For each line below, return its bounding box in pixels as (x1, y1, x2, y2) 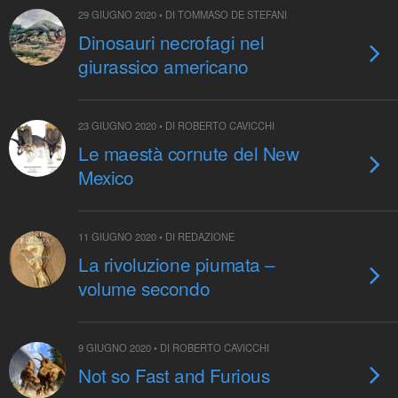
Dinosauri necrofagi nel (78, 28, 265, 55)
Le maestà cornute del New (78, 139, 299, 166)
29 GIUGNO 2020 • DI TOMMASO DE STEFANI (78, 7, 287, 21)
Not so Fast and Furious (78, 362, 270, 388)
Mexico (78, 163, 134, 190)
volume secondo (78, 275, 211, 301)
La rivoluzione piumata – (78, 251, 276, 277)
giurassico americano (78, 52, 249, 79)
